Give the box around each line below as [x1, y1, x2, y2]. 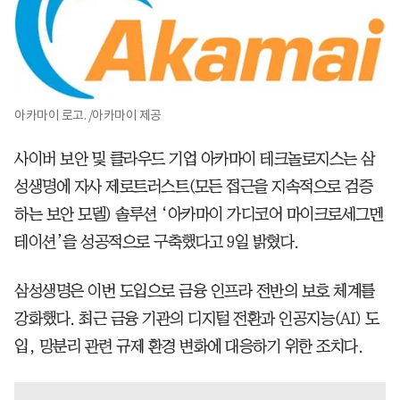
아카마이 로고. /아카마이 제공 [14, 107, 162, 124]
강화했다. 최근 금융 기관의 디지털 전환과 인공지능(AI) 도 [14, 311, 379, 328]
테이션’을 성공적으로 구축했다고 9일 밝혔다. [14, 234, 299, 251]
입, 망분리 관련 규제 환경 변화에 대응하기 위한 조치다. [14, 338, 362, 355]
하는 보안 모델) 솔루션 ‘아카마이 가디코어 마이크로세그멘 [14, 206, 383, 223]
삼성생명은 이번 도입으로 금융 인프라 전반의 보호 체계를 [14, 283, 375, 300]
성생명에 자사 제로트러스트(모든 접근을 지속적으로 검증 [14, 179, 372, 196]
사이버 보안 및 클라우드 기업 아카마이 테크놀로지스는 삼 [14, 151, 375, 168]
